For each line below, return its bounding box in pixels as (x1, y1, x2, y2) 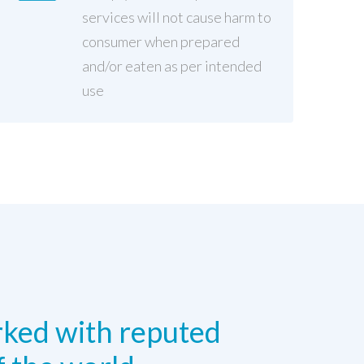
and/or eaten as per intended (81, 56, 262, 75)
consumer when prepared (81, 32, 240, 50)
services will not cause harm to (81, 7, 271, 26)
